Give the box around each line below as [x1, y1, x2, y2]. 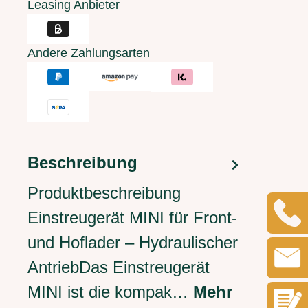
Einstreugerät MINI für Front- [27, 208, 237, 227]
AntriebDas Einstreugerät [27, 258, 210, 276]
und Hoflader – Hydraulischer [27, 233, 238, 252]
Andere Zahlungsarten [27, 46, 150, 60]
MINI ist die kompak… [27, 283, 193, 301]
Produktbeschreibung [27, 184, 181, 202]
